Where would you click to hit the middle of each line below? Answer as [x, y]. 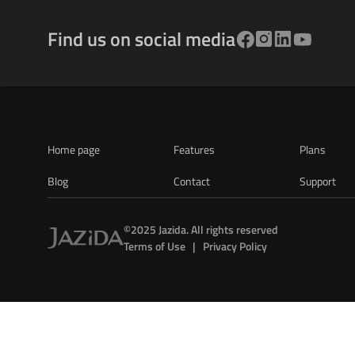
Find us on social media [141, 39]
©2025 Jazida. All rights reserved [201, 229]
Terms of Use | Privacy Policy [195, 246]
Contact [192, 181]
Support [318, 181]
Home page [74, 149]
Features [195, 149]
